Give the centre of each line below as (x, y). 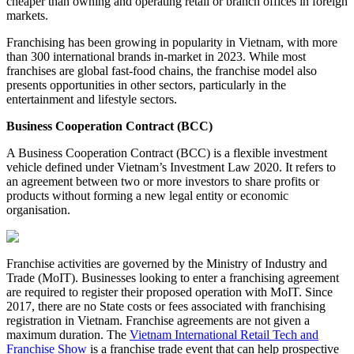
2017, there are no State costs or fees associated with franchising (166, 307)
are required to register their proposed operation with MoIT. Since (169, 292)
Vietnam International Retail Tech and (224, 335)
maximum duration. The (68, 335)
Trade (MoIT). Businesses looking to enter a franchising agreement (173, 278)
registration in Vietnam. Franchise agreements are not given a (158, 321)
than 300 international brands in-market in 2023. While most (156, 57)
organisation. (38, 210)
